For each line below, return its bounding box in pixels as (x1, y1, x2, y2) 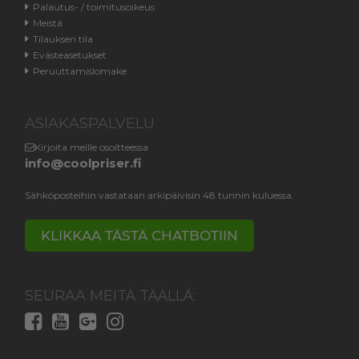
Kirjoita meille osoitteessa (34, 140, 149, 153)
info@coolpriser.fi (25, 155, 142, 171)
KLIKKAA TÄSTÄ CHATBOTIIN (41, 227, 239, 244)
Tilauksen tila (33, 32, 94, 45)
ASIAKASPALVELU (25, 114, 155, 132)
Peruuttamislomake (33, 64, 127, 77)
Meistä (33, 16, 63, 29)
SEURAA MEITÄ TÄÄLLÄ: (25, 286, 196, 305)
